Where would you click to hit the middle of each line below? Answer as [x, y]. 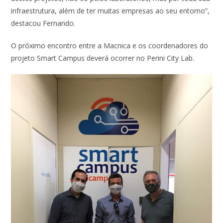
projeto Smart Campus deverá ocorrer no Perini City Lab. [103, 58]
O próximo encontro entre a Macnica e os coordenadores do [110, 46]
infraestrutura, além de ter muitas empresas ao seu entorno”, [111, 11]
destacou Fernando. [45, 23]
